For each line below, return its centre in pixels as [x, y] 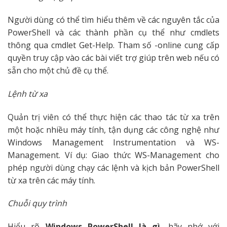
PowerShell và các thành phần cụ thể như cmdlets [113, 33]
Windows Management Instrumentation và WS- [113, 142]
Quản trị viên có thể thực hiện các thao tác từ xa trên [113, 117]
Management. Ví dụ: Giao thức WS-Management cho [113, 155]
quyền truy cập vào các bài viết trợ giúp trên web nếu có [113, 58]
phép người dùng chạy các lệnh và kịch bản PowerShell [113, 167]
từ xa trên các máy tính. [51, 180]
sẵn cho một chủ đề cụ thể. [58, 71]
